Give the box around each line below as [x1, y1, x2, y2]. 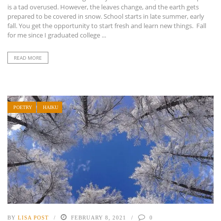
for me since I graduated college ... [7, 30, 106, 39]
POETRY [13, 104, 32, 110]
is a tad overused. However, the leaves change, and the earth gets [7, 2, 199, 11]
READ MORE [14, 54, 42, 61]
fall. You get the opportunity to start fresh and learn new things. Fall [7, 21, 206, 30]
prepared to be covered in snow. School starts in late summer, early [7, 11, 204, 21]
